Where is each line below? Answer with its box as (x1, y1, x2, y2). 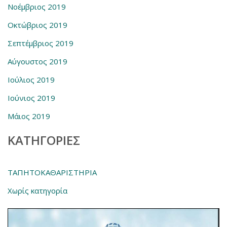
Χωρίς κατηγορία (8, 185, 67, 196)
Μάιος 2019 (8, 111, 50, 121)
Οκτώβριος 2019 (8, 20, 67, 30)
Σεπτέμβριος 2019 (8, 38, 73, 48)
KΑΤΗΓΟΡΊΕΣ (8, 132, 80, 148)
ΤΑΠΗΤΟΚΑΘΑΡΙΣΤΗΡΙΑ (8, 167, 97, 177)
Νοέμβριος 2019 (8, 2, 66, 12)
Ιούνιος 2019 (8, 93, 55, 103)
